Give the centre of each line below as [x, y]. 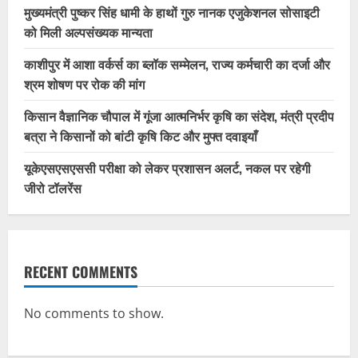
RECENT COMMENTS [81, 271]
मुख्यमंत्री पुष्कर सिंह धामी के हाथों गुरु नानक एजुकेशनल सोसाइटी [172, 12]
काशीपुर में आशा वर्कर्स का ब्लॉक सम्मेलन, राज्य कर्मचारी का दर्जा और [177, 64]
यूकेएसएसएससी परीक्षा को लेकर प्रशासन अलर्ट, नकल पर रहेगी [167, 167]
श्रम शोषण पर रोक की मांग [84, 84]
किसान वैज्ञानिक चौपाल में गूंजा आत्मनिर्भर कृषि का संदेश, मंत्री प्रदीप [179, 115]
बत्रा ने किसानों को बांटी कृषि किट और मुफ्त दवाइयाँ [141, 135]
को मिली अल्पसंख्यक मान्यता [88, 32]
